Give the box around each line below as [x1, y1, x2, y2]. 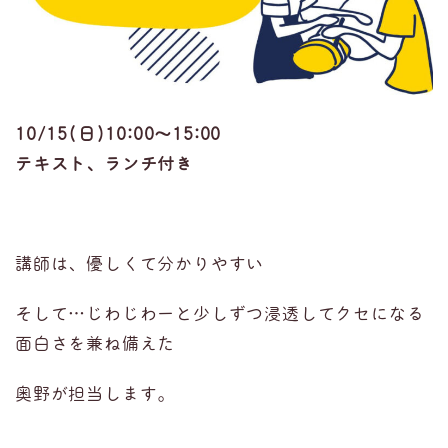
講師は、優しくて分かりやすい [15, 253, 265, 276]
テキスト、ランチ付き [15, 153, 193, 176]
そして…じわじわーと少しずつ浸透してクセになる [15, 303, 425, 326]
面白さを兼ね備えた [15, 333, 176, 356]
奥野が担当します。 [15, 383, 176, 406]
